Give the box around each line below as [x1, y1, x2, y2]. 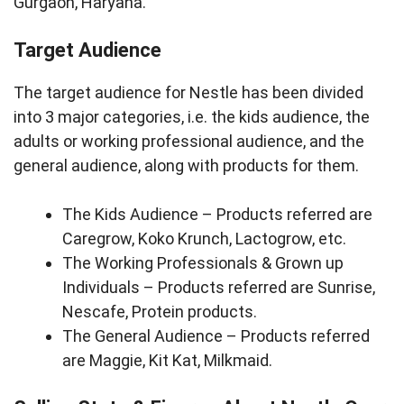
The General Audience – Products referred [62, 326, 370, 345]
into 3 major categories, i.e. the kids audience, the [14, 107, 370, 126]
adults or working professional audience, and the [14, 132, 364, 151]
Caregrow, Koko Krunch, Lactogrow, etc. [62, 229, 350, 248]
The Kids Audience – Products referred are [62, 205, 372, 224]
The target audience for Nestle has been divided [14, 83, 363, 102]
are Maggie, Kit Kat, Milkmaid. [62, 351, 276, 370]
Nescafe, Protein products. [62, 302, 257, 321]
